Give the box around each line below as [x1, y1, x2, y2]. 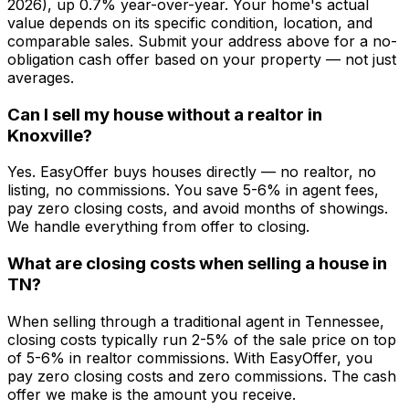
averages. [7, 68, 74, 87]
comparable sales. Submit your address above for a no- [7, 31, 397, 50]
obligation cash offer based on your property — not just [7, 49, 396, 68]
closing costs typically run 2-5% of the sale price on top [7, 330, 396, 349]
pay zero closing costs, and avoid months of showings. [7, 199, 388, 218]
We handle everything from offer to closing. [7, 217, 309, 236]
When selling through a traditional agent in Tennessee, [7, 311, 384, 330]
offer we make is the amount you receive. [7, 384, 296, 404]
